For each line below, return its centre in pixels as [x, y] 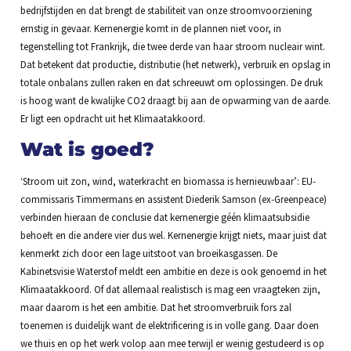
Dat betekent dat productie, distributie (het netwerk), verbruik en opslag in [175, 65]
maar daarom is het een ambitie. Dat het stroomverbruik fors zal [156, 307]
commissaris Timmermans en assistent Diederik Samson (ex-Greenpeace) [173, 199]
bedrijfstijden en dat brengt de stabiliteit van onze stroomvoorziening [166, 11]
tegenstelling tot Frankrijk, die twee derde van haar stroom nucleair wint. [172, 47]
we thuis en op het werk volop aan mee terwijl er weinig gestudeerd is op [172, 343]
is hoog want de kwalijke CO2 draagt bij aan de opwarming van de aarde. [175, 101]
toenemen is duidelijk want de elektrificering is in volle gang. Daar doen [169, 325]
